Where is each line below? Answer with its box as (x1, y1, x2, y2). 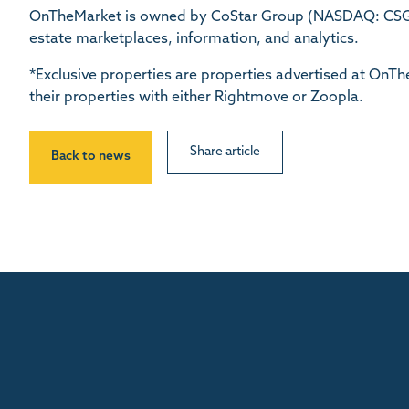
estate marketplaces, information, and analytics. (29, 31, 359, 47)
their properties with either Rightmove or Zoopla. (29, 89, 363, 105)
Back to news (51, 149, 131, 163)
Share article (190, 144, 260, 159)
